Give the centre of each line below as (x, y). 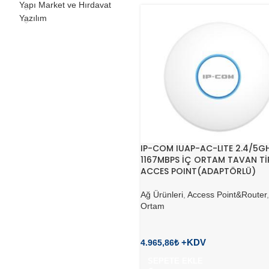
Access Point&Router (227, 195)
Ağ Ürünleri (162, 195)
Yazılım (33, 18)
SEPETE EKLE (175, 261)
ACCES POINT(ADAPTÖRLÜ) (198, 171)
